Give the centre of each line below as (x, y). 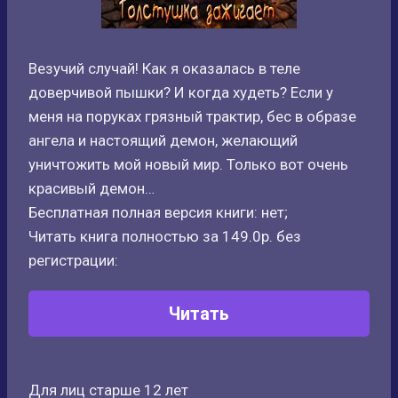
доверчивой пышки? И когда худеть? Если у (181, 92)
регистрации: (73, 260)
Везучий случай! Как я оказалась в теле (164, 68)
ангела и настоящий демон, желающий (163, 140)
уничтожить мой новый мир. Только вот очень (188, 164)
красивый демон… (92, 188)
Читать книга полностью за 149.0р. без (165, 236)
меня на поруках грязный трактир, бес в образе (192, 116)
